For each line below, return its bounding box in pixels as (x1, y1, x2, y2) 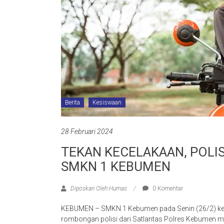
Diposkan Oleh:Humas (69, 185, 128, 192)
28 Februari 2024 (61, 127, 113, 135)
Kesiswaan (92, 99, 121, 106)
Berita (65, 99, 80, 106)
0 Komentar (151, 185, 183, 192)
